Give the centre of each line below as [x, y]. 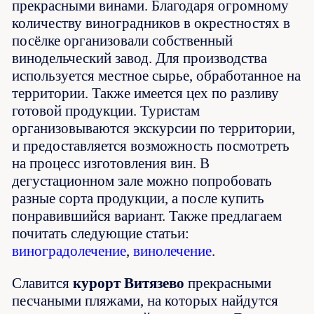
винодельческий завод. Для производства [140, 58]
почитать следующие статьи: [101, 233]
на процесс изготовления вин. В [111, 163]
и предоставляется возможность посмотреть [151, 145]
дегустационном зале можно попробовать [142, 180]
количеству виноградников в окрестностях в [151, 23]
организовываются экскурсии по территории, [154, 128]
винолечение [173, 251]
